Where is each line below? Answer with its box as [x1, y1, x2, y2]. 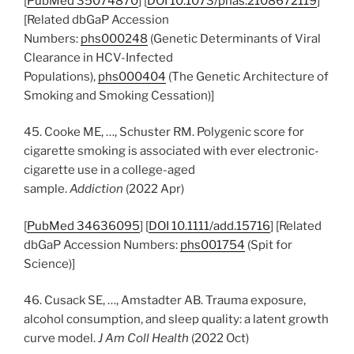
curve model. [24, 331, 98, 345]
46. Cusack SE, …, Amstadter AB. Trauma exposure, [24, 293, 306, 307]
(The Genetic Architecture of [166, 69, 329, 84]
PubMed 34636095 [27, 218, 140, 233]
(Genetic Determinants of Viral [148, 31, 321, 46]
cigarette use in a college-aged [24, 163, 195, 177]
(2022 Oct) [189, 331, 249, 345]
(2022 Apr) [123, 182, 184, 196]
